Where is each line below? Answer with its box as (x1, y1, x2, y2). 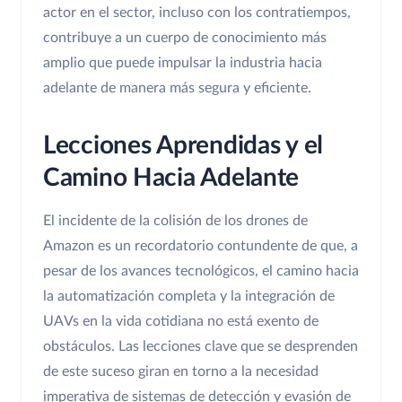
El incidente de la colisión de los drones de (43, 214, 308, 229)
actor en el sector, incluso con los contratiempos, (43, 5, 351, 21)
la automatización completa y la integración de (43, 289, 335, 304)
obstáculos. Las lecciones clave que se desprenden (43, 339, 358, 354)
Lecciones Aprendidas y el (43, 133, 323, 159)
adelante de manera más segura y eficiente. (43, 81, 311, 96)
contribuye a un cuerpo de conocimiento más (43, 31, 327, 46)
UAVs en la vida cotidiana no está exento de (43, 314, 319, 329)
